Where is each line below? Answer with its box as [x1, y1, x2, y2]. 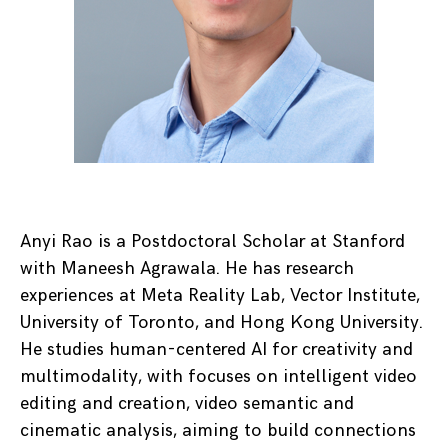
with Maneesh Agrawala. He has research [20, 258, 354, 279]
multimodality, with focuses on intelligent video [20, 366, 417, 387]
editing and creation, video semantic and [20, 393, 354, 414]
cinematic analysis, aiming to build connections [20, 420, 416, 441]
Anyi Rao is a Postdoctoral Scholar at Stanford [20, 231, 405, 252]
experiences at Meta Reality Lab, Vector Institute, [20, 285, 420, 306]
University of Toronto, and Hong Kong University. [20, 312, 423, 333]
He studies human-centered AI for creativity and [20, 339, 413, 360]
